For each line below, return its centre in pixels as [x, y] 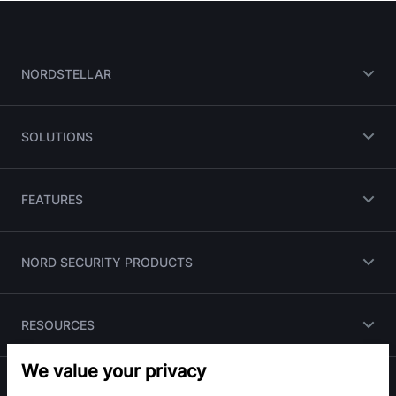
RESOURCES [58, 324]
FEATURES [52, 199]
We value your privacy [114, 371]
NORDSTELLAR [66, 73]
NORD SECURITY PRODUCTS [107, 262]
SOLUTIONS [57, 136]
